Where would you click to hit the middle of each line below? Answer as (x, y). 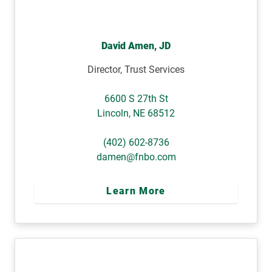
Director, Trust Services (136, 69)
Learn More (136, 191)
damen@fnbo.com (136, 157)
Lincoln (113, 113)
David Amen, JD (136, 46)
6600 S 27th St (136, 98)
